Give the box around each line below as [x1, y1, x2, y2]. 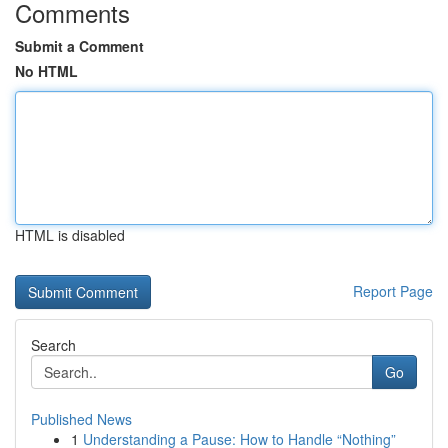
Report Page [353, 281, 433, 301]
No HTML [15, 61, 78, 81]
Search [31, 335, 76, 355]
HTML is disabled [15, 225, 125, 245]
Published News [31, 409, 132, 429]
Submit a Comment [15, 36, 144, 56]
